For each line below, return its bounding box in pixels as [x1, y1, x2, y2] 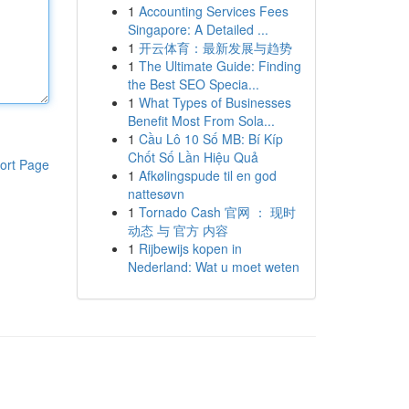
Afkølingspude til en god [138, 166, 277, 184]
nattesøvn [127, 184, 184, 203]
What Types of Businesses [138, 93, 291, 111]
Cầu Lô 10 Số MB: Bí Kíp [138, 130, 283, 148]
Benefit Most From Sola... [127, 111, 275, 130]
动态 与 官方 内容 [127, 221, 228, 239]
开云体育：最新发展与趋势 [138, 38, 292, 57]
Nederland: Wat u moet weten [127, 257, 299, 276]
